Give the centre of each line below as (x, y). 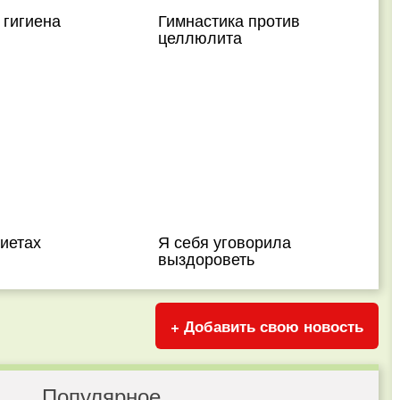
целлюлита (200, 37)
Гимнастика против (229, 20)
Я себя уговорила (225, 241)
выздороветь (207, 258)
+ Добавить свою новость (267, 326)
